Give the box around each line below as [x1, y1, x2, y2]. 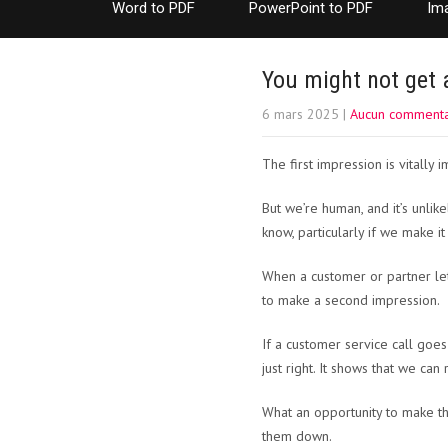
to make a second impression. [262, 291, 440, 309]
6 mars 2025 [262, 105, 339, 123]
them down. [262, 427, 332, 445]
